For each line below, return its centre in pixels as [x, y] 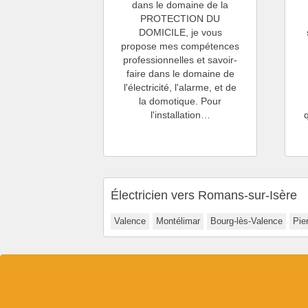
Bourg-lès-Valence [246, 221]
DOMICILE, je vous [180, 32]
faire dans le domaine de [180, 73]
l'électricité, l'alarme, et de [180, 87]
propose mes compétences [180, 46]
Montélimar [178, 221]
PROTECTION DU [180, 18]
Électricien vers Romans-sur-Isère [204, 195]
